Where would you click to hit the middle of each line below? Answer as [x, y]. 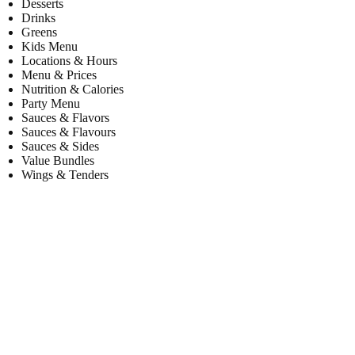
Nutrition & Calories [73, 90]
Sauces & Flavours [69, 132]
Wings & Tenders [65, 175]
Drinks [39, 18]
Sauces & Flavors [66, 118]
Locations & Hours [70, 61]
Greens [40, 32]
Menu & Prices [59, 75]
